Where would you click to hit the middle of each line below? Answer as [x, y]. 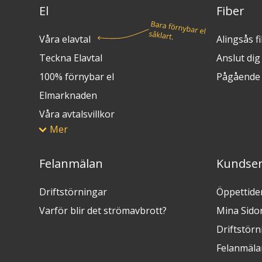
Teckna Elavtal [71, 58]
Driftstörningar [73, 192]
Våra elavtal [65, 39]
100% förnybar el [77, 77]
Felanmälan [71, 164]
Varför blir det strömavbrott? [103, 211]
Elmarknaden [68, 96]
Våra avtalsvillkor [77, 114]
